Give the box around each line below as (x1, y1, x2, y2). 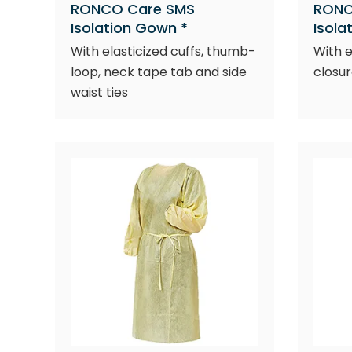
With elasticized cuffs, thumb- (71, 42, 255, 60)
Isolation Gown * (71, 18, 188, 38)
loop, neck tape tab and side (71, 63, 247, 81)
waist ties (71, 83, 128, 101)
